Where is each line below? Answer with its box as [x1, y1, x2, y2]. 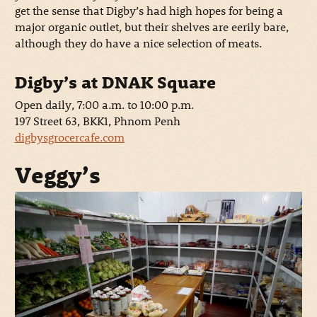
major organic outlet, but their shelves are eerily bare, [14, 18, 289, 34]
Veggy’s [14, 161, 100, 190]
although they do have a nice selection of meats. [14, 35, 262, 50]
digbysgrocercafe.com [14, 129, 125, 144]
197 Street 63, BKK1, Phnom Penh [14, 113, 180, 128]
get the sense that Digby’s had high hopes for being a [14, 2, 283, 18]
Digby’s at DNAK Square [14, 71, 216, 93]
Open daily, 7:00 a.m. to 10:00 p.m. [14, 96, 194, 112]
